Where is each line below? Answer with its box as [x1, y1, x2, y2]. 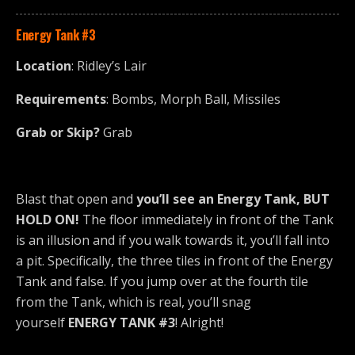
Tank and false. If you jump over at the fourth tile [16, 273, 308, 291]
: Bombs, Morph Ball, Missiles [106, 90, 281, 109]
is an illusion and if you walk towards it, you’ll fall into [16, 231, 330, 250]
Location [16, 57, 71, 75]
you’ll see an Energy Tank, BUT [136, 190, 330, 208]
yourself [16, 314, 65, 332]
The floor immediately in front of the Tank [82, 211, 334, 229]
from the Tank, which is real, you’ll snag [16, 293, 251, 311]
